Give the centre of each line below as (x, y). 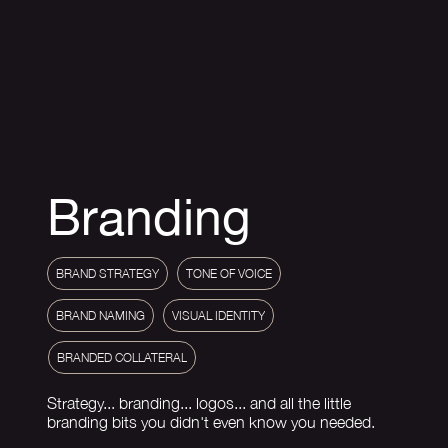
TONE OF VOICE (229, 274)
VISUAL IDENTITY (219, 316)
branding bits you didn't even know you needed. (213, 422)
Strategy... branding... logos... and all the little (199, 403)
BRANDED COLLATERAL (122, 358)
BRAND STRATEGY (108, 274)
